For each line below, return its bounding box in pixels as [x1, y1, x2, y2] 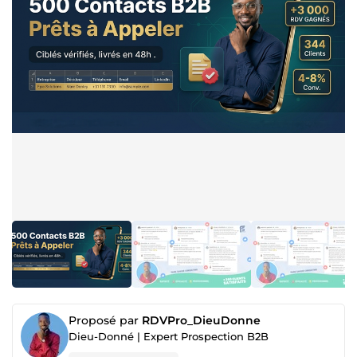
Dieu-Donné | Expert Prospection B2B [69, 330, 269, 343]
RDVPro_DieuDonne [142, 313, 261, 328]
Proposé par [69, 313, 142, 328]
